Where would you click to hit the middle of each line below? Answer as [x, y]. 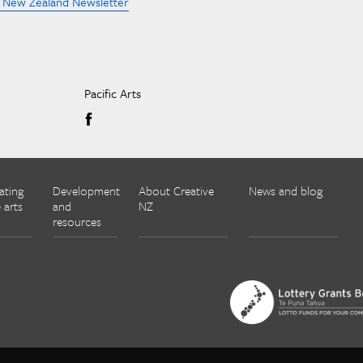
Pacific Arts [112, 93]
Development [86, 190]
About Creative [176, 190]
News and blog [286, 190]
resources [77, 221]
